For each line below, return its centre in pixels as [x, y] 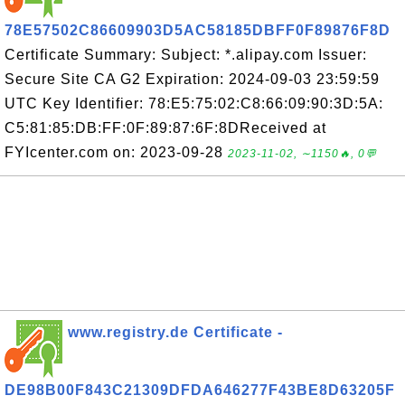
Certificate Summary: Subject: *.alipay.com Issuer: [186, 55]
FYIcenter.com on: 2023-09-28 [116, 152]
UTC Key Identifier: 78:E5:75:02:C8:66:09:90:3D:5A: [194, 104]
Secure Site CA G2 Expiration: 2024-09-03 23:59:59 [192, 79]
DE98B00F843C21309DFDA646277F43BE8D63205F [200, 390]
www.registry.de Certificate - [175, 332]
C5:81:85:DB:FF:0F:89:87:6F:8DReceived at [165, 128]
